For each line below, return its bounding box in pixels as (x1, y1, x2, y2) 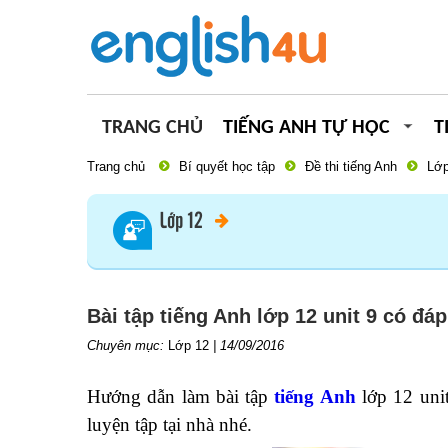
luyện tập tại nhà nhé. (87, 414, 252, 435)
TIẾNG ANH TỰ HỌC (223, 118, 390, 138)
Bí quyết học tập (179, 159, 275, 174)
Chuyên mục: (87, 338, 168, 353)
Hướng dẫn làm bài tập (87, 386, 275, 407)
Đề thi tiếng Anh (305, 159, 397, 174)
